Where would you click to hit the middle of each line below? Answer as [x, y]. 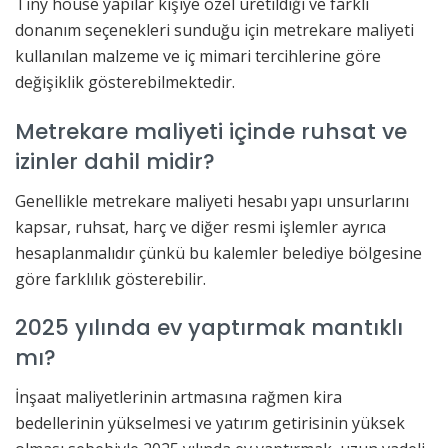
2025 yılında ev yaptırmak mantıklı [209, 328]
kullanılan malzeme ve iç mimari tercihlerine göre [198, 56]
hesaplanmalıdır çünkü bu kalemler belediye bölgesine [218, 252]
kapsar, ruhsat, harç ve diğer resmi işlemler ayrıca [200, 226]
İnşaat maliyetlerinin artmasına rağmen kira [178, 397]
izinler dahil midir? [115, 162]
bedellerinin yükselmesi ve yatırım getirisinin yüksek [210, 423]
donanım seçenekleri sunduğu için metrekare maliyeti [214, 30]
